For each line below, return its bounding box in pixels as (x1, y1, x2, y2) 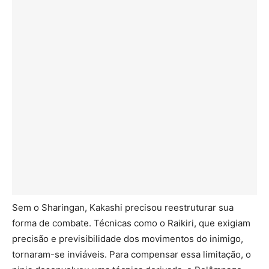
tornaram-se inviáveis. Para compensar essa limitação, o (12, 249, 251, 261)
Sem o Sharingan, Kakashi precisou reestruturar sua (12, 202, 234, 214)
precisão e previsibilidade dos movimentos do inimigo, (12, 233, 243, 245)
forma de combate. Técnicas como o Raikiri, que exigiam (12, 217, 250, 229)
